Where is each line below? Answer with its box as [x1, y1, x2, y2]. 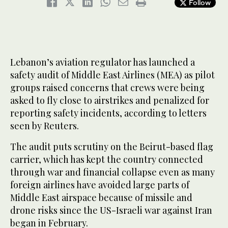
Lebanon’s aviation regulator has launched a [10, 56, 195, 69]
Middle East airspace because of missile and [10, 191, 192, 204]
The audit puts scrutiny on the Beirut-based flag [10, 140, 213, 153]
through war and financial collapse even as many [10, 166, 215, 179]
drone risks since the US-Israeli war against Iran [10, 204, 212, 217]
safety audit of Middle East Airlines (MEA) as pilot [10, 69, 215, 81]
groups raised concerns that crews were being [10, 81, 205, 94]
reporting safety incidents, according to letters [10, 107, 207, 120]
